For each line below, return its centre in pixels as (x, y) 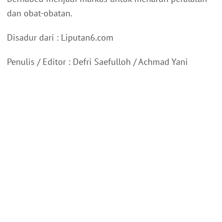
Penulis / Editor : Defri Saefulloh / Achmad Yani (97, 62)
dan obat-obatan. (40, 13)
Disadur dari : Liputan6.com (60, 38)
